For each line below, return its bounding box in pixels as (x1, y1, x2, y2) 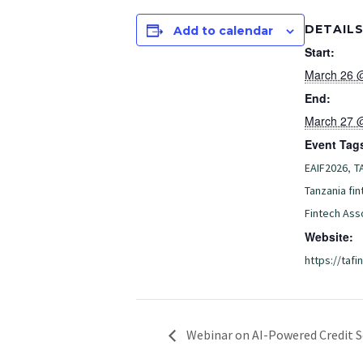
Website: (305, 228, 353, 245)
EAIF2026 (305, 160, 348, 175)
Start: (305, 43, 335, 60)
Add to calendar (173, 23, 273, 38)
